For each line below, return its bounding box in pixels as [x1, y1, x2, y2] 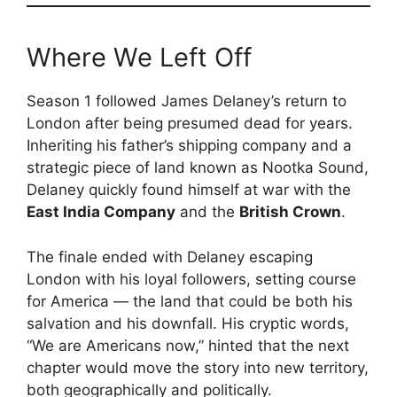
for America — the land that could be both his [27, 292, 353, 310]
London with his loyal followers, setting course [27, 269, 356, 288]
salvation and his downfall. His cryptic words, [27, 314, 349, 332]
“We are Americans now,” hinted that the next [27, 336, 349, 354]
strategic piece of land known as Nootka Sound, [27, 159, 369, 177]
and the [175, 203, 239, 222]
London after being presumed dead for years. [27, 114, 353, 133]
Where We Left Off [27, 42, 252, 74]
